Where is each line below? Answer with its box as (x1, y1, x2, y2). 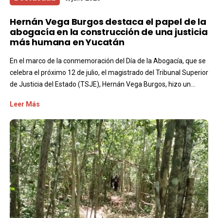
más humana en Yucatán (10, 36, 125, 48)
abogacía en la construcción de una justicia (10, 25, 208, 38)
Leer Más (10, 100, 40, 108)
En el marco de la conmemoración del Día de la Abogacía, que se (10, 56, 206, 65)
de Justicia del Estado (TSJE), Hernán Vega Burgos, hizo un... (10, 80, 195, 88)
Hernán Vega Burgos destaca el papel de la (10, 15, 206, 28)
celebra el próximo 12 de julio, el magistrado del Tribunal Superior (10, 68, 208, 76)
